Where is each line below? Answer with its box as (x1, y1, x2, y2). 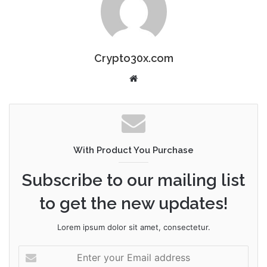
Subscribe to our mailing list (22, 170, 245, 191)
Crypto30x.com (94, 52, 173, 65)
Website (137, 72, 171, 84)
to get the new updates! (39, 194, 228, 214)
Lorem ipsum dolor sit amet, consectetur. (57, 222, 210, 232)
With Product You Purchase (73, 145, 194, 156)
